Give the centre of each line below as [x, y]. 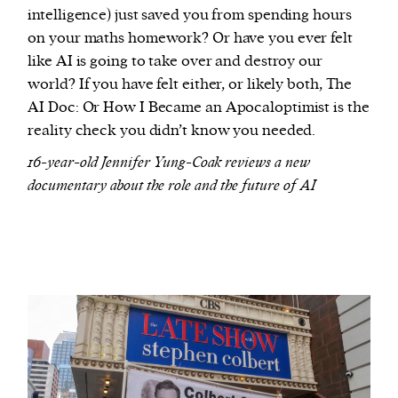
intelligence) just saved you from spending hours [190, 15]
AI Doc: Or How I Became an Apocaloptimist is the [199, 107]
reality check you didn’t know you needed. [172, 130]
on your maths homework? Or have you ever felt [190, 38]
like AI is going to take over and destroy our [175, 61]
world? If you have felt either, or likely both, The [190, 84]
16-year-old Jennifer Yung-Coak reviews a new [169, 162]
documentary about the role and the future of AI [172, 185]
